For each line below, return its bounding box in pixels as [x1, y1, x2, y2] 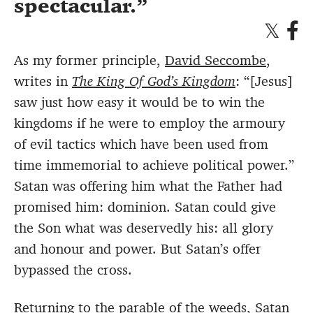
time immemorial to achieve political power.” [14, 156, 294, 175]
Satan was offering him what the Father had [14, 177, 282, 196]
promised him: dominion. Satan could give [14, 198, 276, 217]
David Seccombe [165, 51, 266, 70]
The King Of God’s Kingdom [72, 72, 235, 91]
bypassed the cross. [14, 261, 132, 279]
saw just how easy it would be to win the [14, 93, 265, 112]
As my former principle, [14, 51, 165, 70]
